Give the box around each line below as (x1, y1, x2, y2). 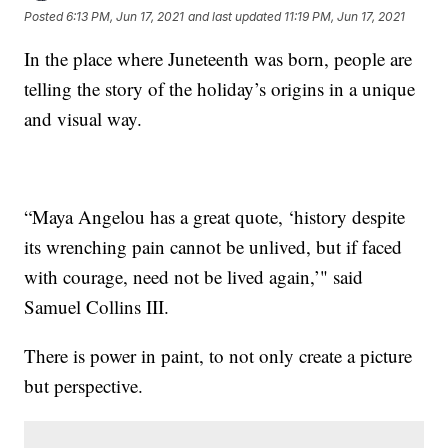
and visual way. (24, 105, 143, 131)
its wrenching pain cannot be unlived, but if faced (24, 233, 403, 259)
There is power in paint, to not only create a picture (24, 342, 413, 368)
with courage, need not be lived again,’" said (24, 263, 364, 289)
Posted (24, 9, 67, 25)
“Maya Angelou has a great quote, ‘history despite (24, 203, 406, 229)
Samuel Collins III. (24, 293, 170, 319)
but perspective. (24, 372, 144, 398)
